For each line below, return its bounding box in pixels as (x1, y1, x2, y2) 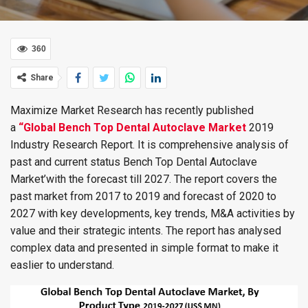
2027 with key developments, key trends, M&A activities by (10, 207, 295, 220)
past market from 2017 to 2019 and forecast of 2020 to (10, 190, 276, 203)
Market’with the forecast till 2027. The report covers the (10, 173, 277, 186)
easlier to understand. (10, 258, 114, 272)
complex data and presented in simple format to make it (10, 241, 278, 254)
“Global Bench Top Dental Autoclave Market (19, 121, 246, 134)
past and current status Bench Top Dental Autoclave (10, 155, 257, 168)
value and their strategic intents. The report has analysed (10, 224, 281, 237)
